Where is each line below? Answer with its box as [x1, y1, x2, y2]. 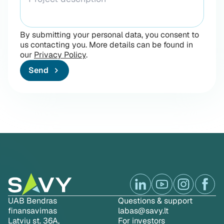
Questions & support [118, 195, 192, 206]
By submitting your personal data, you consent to [20, 29, 199, 40]
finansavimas [8, 205, 57, 216]
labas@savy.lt [118, 205, 168, 216]
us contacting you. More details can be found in [20, 39, 193, 50]
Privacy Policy [34, 49, 86, 60]
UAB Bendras [8, 195, 57, 206]
